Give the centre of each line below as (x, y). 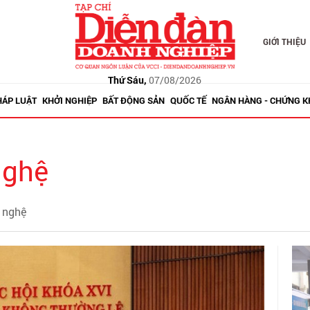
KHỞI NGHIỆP (69, 100)
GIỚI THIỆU (284, 42)
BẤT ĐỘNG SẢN (133, 100)
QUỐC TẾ (188, 100)
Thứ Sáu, (128, 80)
